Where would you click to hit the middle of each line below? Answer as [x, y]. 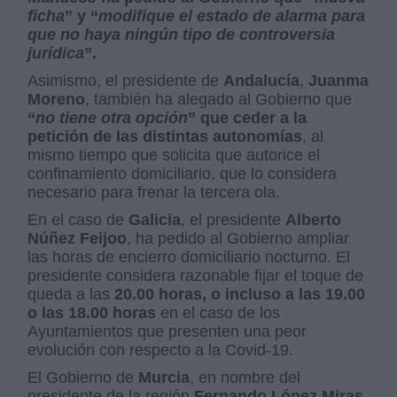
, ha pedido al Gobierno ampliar [238, 239]
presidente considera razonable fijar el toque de [196, 276]
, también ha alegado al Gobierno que [219, 100]
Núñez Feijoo [78, 239]
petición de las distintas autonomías [165, 137]
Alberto [314, 220]
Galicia [155, 220]
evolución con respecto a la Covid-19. [161, 350]
